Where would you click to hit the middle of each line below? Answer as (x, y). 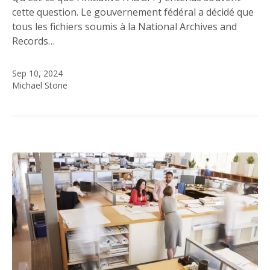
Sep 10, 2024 (37, 74)
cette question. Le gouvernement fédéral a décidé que (133, 12)
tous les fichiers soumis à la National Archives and (124, 27)
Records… (33, 41)
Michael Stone (40, 86)
